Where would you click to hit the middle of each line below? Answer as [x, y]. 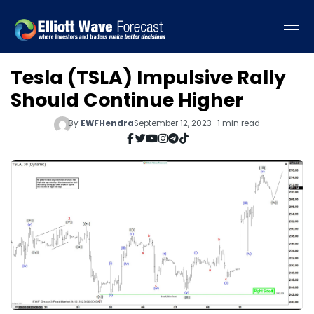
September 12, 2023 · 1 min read [197, 123]
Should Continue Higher [127, 100]
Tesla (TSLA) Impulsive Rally [148, 77]
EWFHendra [108, 123]
